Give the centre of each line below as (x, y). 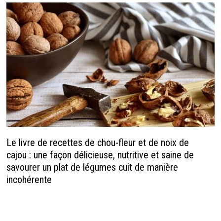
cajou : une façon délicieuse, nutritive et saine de (100, 155)
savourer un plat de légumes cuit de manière (92, 167)
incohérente (29, 179)
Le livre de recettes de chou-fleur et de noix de (97, 142)
